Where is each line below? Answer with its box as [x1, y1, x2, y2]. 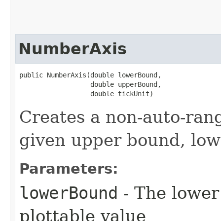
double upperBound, [19, 80, 161, 88]
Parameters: [19, 160, 118, 177]
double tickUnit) [19, 89, 153, 98]
